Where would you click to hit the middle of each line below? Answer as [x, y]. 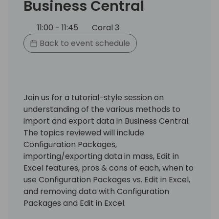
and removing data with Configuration [96, 191]
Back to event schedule [84, 43]
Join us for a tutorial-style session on [94, 97]
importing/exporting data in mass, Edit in [101, 156]
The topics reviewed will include [84, 132]
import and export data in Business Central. [107, 121]
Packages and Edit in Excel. [75, 203]
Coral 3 [105, 28]
